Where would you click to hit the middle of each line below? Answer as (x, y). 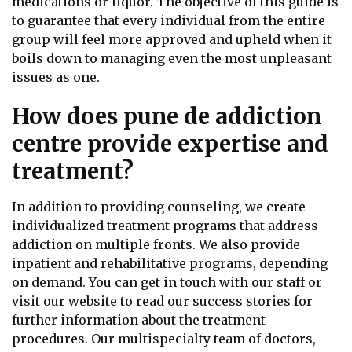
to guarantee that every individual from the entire (169, 20)
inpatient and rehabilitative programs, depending (170, 264)
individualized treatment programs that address (165, 226)
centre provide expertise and (170, 144)
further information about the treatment (139, 320)
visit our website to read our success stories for (162, 301)
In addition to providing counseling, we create (159, 207)
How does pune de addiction (167, 117)
